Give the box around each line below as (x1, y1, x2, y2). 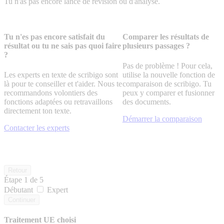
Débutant (4, 185, 33, 194)
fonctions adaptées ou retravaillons (4, 97, 112, 106)
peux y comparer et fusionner (122, 88, 214, 97)
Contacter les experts (4, 123, 69, 132)
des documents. (122, 97, 171, 106)
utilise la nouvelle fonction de (122, 70, 215, 79)
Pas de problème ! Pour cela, (122, 61, 212, 70)
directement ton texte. (4, 106, 71, 115)
